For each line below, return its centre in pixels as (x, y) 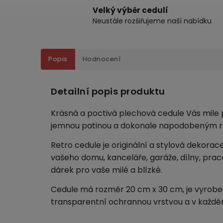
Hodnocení (101, 59)
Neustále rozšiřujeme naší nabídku (152, 21)
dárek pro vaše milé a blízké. (107, 170)
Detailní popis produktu (108, 92)
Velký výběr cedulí (130, 10)
